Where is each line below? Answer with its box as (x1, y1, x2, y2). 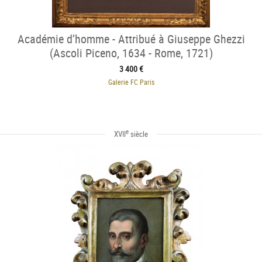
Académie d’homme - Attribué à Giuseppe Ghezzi (17, 31, 245, 47)
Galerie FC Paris (108, 77, 154, 87)
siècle (129, 128, 148, 139)
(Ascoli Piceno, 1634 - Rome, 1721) (49, 45, 213, 61)
